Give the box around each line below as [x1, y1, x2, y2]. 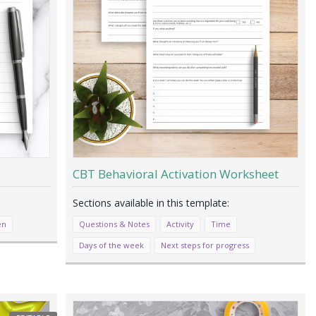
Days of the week [78, 239, 144, 250]
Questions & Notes [78, 218, 150, 229]
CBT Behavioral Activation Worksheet [72, 165, 279, 182]
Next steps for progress [160, 239, 249, 250]
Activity [166, 218, 194, 229]
